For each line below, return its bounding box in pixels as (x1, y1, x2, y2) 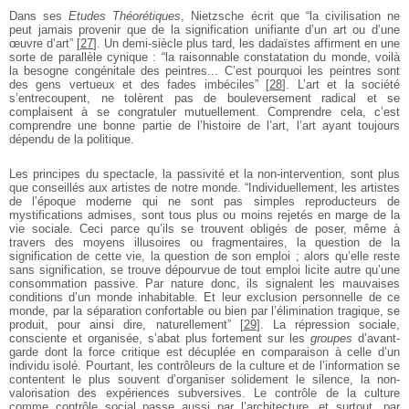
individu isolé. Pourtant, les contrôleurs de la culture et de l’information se (9, 358, 400, 372)
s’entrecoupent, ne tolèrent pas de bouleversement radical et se (9, 90, 400, 105)
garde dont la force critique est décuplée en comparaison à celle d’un (9, 344, 400, 359)
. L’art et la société (286, 77, 401, 91)
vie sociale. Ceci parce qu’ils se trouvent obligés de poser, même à (9, 221, 400, 236)
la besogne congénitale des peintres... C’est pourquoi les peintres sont (9, 63, 400, 78)
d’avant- (352, 330, 401, 345)
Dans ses (9, 8, 69, 23)
